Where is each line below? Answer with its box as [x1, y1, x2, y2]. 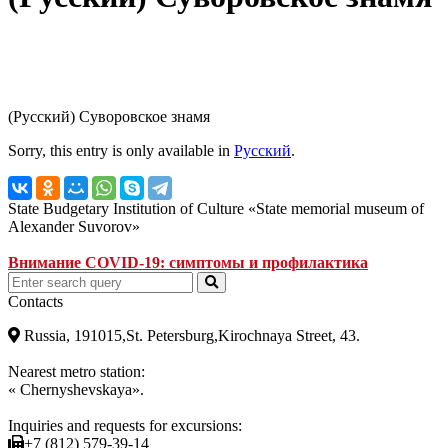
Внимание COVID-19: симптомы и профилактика [8, 254, 368, 272]
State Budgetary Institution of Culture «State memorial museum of [8, 200, 424, 218]
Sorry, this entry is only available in [8, 142, 234, 160]
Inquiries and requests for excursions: [8, 417, 242, 435]
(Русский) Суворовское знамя [8, 108, 210, 126]
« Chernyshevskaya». [8, 381, 144, 399]
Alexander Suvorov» [8, 218, 140, 236]
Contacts [8, 293, 63, 311]
